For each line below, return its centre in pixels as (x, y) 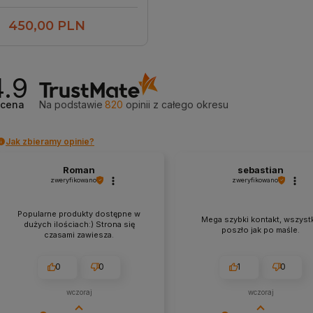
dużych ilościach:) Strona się (79, 225)
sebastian (261, 170)
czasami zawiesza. (79, 235)
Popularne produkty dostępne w (79, 214)
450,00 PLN (47, 26)
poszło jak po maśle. (261, 230)
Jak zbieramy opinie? (50, 141)
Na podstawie (71, 104)
